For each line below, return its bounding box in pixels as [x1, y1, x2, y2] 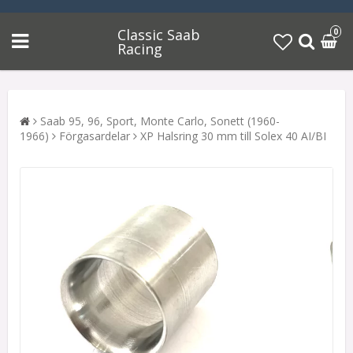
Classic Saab [117, 24, 200, 44]
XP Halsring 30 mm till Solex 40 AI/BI [140, 128, 326, 143]
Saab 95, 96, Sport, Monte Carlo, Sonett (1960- [40, 113, 280, 128]
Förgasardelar [59, 128, 130, 143]
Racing [117, 39, 162, 58]
